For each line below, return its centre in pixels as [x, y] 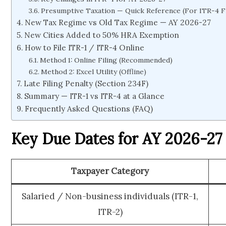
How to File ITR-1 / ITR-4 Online [85, 48]
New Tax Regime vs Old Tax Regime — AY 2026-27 [118, 23]
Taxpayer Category [110, 171]
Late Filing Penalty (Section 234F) [86, 84]
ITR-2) [110, 212]
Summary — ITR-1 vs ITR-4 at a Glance [95, 96]
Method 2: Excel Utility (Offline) [93, 72]
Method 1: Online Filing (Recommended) [106, 60]
